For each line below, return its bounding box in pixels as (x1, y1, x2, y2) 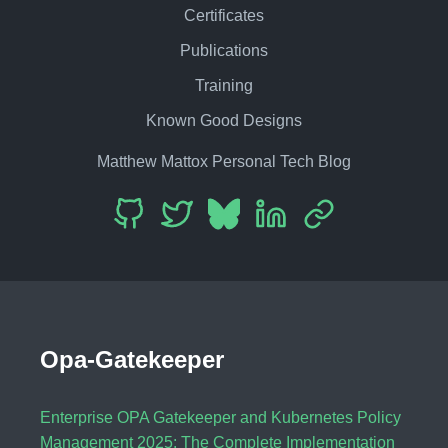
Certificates (184, 6, 264, 24)
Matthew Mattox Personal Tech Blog (97, 152, 351, 170)
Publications (180, 41, 268, 59)
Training (195, 76, 253, 94)
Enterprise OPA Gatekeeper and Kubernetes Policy (40, 409, 401, 427)
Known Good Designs (146, 111, 302, 129)
